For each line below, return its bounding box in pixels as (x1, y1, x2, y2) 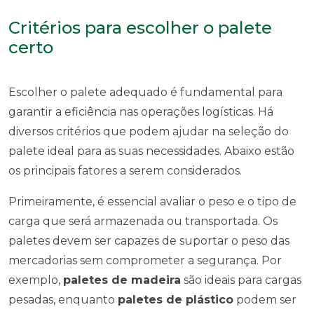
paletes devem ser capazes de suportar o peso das (8, 234, 289, 247)
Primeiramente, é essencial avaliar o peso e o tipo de (8, 195, 296, 208)
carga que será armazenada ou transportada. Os (8, 214, 278, 228)
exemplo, (8, 273, 63, 287)
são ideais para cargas (181, 273, 301, 287)
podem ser (233, 293, 296, 306)
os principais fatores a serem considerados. (8, 164, 242, 177)
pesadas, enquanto (8, 293, 118, 306)
